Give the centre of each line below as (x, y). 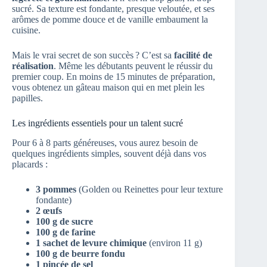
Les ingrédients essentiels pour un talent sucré (97, 123)
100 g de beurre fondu (80, 254)
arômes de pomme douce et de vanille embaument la (110, 20)
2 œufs (49, 211)
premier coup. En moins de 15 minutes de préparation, (114, 77)
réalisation (33, 66)
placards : (30, 164)
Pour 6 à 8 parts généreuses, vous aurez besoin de (105, 143)
